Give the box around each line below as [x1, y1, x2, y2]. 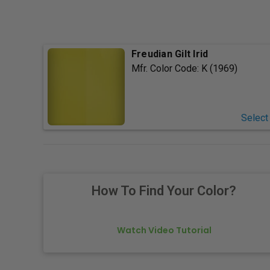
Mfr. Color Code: [131, 63, 201, 75]
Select [240, 112, 268, 124]
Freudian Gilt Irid [131, 48, 209, 60]
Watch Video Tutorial [116, 224, 212, 237]
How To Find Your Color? [92, 183, 236, 199]
